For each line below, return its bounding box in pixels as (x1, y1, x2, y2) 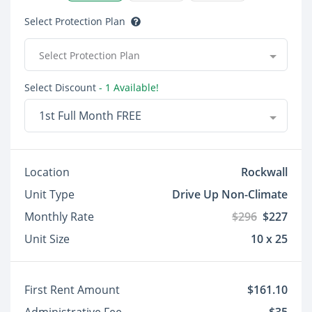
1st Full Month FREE (116, 108, 141, 123)
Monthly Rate (24, 209, 94, 224)
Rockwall (241, 164, 288, 180)
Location (24, 164, 70, 180)
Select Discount (24, 81, 96, 94)
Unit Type (24, 187, 75, 202)
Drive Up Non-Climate (172, 187, 288, 202)
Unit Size (24, 231, 70, 247)
